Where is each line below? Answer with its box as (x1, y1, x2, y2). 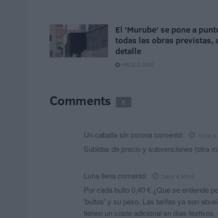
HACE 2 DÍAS (120, 60, 154, 69)
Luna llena (84, 170, 116, 181)
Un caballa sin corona (84, 129, 152, 140)
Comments (50, 91, 114, 109)
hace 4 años (162, 172, 194, 181)
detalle (115, 45, 141, 57)
